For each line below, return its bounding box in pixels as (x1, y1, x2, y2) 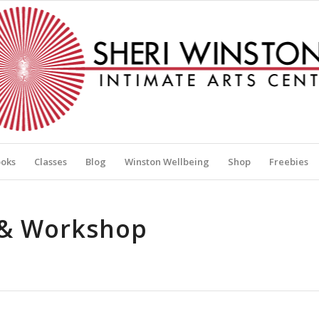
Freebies (268, 155, 308, 168)
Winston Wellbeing (124, 155, 209, 168)
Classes (33, 155, 67, 168)
